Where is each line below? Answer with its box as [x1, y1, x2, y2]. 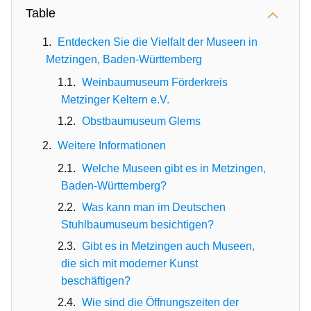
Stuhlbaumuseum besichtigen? [61, 219, 214, 230]
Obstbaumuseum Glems [82, 115, 201, 127]
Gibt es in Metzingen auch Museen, [82, 240, 255, 252]
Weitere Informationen [58, 140, 166, 151]
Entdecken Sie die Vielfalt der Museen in [58, 36, 258, 48]
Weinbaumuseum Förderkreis [82, 76, 228, 88]
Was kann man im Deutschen [82, 201, 226, 213]
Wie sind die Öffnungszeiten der [82, 296, 239, 308]
